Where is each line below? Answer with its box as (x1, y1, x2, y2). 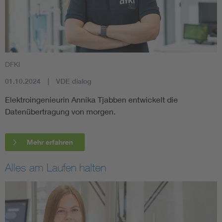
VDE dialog (56, 76, 91, 86)
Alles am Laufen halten (5, 161, 106, 174)
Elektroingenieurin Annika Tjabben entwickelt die (5, 94, 178, 104)
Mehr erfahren (27, 137, 73, 146)
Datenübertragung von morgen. (5, 106, 115, 116)
